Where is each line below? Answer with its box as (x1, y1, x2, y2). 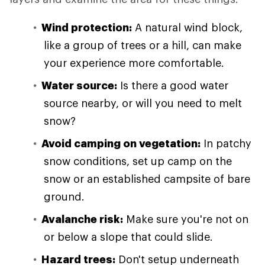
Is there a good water (117, 79, 228, 92)
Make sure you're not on (123, 212, 248, 225)
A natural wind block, (132, 21, 243, 34)
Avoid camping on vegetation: (41, 137, 201, 150)
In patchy (201, 137, 251, 150)
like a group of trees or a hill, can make (44, 38, 241, 51)
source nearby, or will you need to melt (44, 96, 242, 109)
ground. (44, 190, 85, 203)
